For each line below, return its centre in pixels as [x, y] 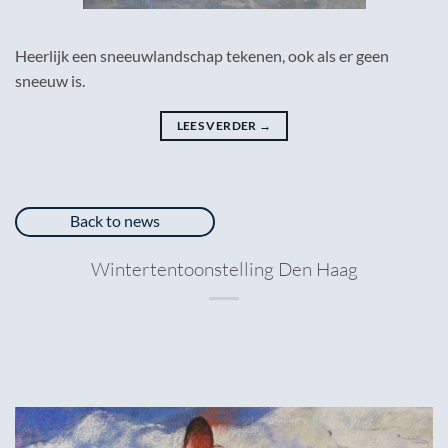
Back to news [115, 221]
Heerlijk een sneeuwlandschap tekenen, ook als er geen [202, 56]
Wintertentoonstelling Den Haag [224, 269]
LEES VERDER [217, 126]
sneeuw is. [50, 81]
